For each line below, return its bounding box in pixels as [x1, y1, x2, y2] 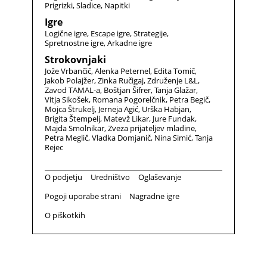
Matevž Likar [104, 113, 149, 124]
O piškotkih [45, 210, 85, 221]
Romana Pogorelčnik [92, 94, 166, 105]
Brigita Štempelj [45, 113, 100, 124]
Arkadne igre [107, 38, 152, 48]
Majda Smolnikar [45, 123, 104, 133]
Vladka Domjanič [92, 132, 151, 143]
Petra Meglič [45, 132, 88, 143]
